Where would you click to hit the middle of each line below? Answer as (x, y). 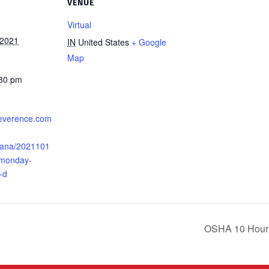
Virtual (79, 25)
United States (104, 42)
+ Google (149, 42)
